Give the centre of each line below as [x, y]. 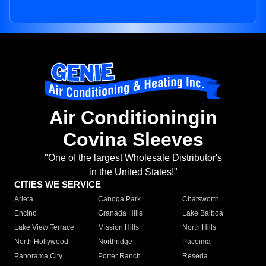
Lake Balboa [202, 213]
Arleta [24, 199]
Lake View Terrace [44, 228]
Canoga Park [120, 199]
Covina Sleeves [133, 140]
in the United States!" [133, 172]
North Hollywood [41, 242]
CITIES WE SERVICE [58, 185]
